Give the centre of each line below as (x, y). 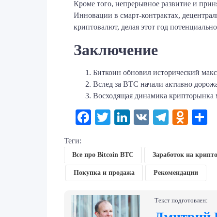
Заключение (116, 50)
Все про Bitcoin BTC (103, 155)
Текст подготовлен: (181, 200)
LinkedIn (158, 117)
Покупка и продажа (104, 173)
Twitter (133, 117)
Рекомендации (176, 173)
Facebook (121, 117)
